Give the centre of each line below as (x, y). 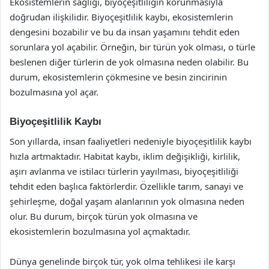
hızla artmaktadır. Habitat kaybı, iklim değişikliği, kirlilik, (125, 156)
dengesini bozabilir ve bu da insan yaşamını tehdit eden (125, 32)
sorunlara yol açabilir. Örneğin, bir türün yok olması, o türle (132, 47)
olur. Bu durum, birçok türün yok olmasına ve (104, 216)
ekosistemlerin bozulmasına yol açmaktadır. (100, 231)
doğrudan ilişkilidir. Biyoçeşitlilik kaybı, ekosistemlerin (121, 17)
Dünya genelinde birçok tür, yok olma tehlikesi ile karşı (122, 261)
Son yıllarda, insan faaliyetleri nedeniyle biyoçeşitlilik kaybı (131, 141)
